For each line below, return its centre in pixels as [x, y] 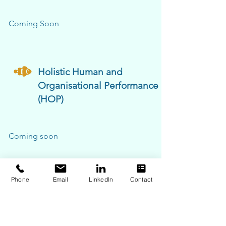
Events [52, 198]
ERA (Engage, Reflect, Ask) [94, 184]
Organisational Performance [98, 86]
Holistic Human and [80, 72]
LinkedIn [101, 179]
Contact [141, 179]
